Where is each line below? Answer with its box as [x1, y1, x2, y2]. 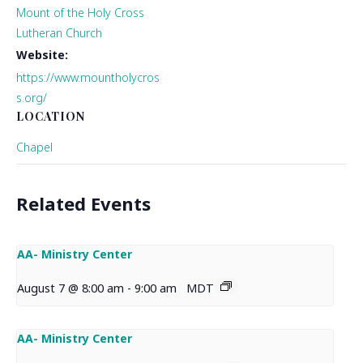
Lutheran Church [16, 25, 102, 41]
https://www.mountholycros [16, 70, 160, 86]
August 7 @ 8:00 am [17, 280, 124, 297]
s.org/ [16, 90, 47, 106]
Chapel [16, 139, 53, 156]
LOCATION [16, 109, 85, 125]
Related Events [16, 191, 151, 216]
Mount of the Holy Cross [16, 5, 144, 21]
